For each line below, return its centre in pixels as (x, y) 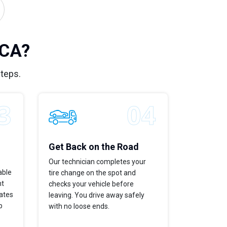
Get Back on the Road (94, 146)
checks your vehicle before (91, 184)
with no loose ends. (79, 206)
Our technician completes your (97, 161)
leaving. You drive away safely (97, 195)
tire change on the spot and (92, 173)
